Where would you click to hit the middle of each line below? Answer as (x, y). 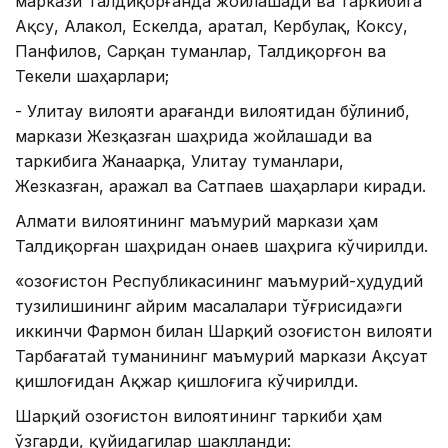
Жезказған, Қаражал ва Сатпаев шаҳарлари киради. (220, 186)
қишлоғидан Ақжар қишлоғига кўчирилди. (186, 381)
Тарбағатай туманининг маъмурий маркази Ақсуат (221, 356)
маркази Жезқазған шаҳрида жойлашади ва (193, 136)
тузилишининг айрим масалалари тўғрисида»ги (208, 306)
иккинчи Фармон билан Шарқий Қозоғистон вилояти (223, 331)
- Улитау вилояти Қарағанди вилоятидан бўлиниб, (212, 111)
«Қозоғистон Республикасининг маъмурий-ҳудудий (219, 281)
